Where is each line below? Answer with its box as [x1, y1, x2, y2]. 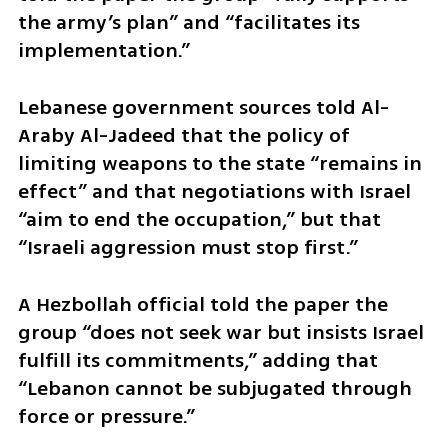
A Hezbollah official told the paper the [17, 290, 388, 320]
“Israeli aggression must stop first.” [17, 233, 358, 263]
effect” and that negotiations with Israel [17, 177, 411, 207]
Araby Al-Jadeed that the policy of [17, 121, 350, 151]
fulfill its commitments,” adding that [17, 346, 378, 376]
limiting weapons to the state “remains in [17, 149, 422, 179]
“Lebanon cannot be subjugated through [17, 374, 412, 404]
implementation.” [17, 36, 190, 66]
